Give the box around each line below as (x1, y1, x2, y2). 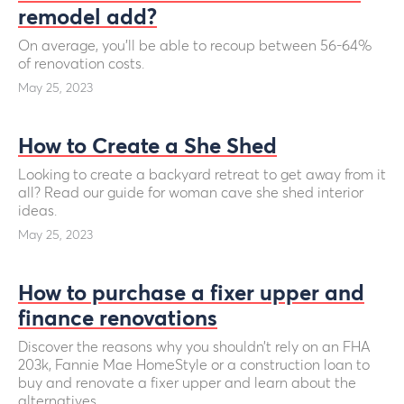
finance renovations (18, 308, 217, 330)
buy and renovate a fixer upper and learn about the (18, 376, 356, 390)
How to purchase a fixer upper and (18, 283, 364, 305)
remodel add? (18, 7, 157, 29)
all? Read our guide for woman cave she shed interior (18, 186, 363, 200)
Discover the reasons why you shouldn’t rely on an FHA (18, 340, 371, 354)
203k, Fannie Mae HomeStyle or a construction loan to (18, 358, 370, 372)
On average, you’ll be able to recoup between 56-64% (18, 39, 372, 53)
